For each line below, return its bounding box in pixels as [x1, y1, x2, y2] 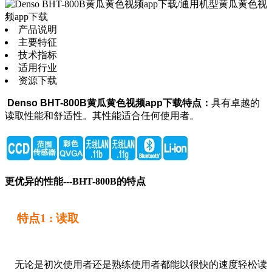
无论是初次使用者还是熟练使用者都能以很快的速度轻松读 [5, 259, 267, 270]
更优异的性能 [5, 176, 63, 187]
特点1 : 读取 [17, 212, 79, 225]
